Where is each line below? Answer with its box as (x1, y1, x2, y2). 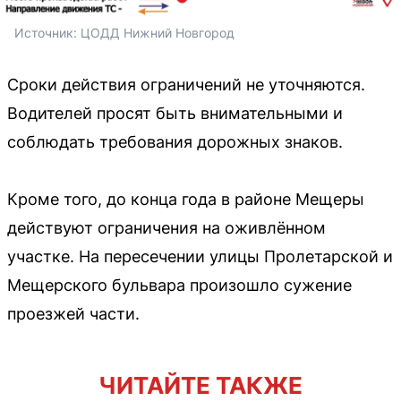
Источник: (14, 25, 81, 41)
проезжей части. (7, 304, 140, 324)
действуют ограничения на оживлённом (7, 218, 326, 238)
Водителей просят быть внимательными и (7, 104, 343, 124)
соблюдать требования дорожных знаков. (7, 132, 343, 152)
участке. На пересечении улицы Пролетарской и (7, 247, 393, 267)
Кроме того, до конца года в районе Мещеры (7, 190, 364, 209)
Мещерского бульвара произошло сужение (7, 276, 352, 295)
